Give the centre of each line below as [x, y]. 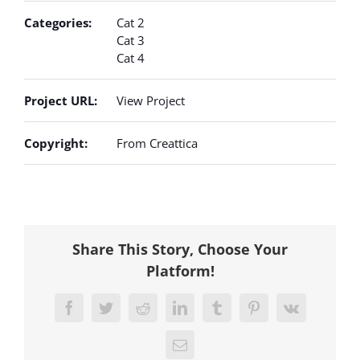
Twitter [125, 314]
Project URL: [61, 101]
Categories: [58, 23]
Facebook [96, 314]
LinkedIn [205, 314]
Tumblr [237, 314]
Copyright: [56, 143]
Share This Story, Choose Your [180, 249]
